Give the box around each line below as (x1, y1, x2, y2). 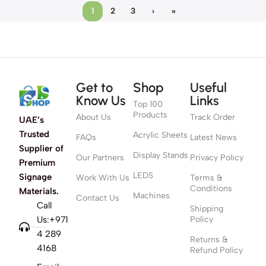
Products (133, 110, 167, 121)
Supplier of (19, 143, 64, 154)
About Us (76, 112, 111, 123)
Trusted (19, 129, 49, 140)
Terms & (190, 173, 223, 183)
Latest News (190, 132, 237, 143)
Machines (133, 191, 170, 201)
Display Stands (133, 150, 188, 161)
